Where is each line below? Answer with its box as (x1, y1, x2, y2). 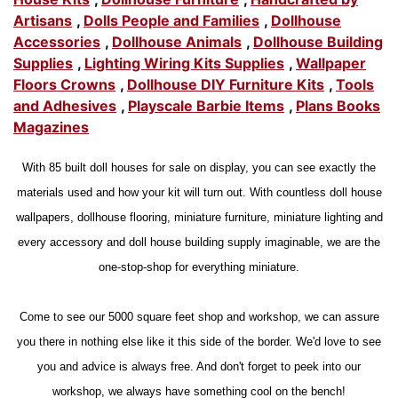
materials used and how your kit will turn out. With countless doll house (16, 185, 382, 199)
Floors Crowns (13, 75, 115, 93)
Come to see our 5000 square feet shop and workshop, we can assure (19, 309, 379, 323)
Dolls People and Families (84, 11, 259, 29)
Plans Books (296, 96, 380, 115)
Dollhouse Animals (112, 32, 242, 51)
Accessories (13, 32, 100, 51)
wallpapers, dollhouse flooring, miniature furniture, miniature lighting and (15, 210, 383, 224)
